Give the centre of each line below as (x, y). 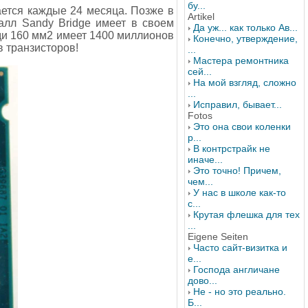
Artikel (201, 16)
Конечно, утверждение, (245, 38)
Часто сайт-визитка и (240, 247)
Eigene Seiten (218, 236)
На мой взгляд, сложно (245, 82)
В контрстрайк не (232, 148)
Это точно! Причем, (237, 170)
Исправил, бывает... (238, 104)
